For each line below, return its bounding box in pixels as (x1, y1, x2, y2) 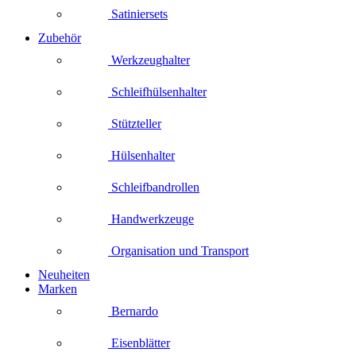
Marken (38, 282, 77, 296)
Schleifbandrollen (108, 180, 199, 194)
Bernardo (108, 304, 158, 318)
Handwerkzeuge (108, 211, 194, 226)
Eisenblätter (108, 335, 170, 350)
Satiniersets (108, 6, 168, 21)
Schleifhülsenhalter (108, 84, 207, 99)
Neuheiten (38, 268, 90, 281)
